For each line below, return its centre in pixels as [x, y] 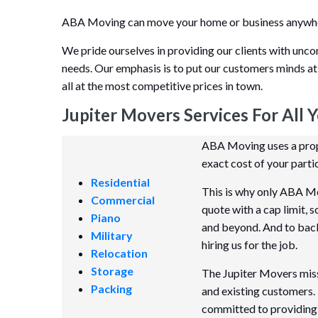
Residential [120, 182]
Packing [111, 289]
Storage [112, 271]
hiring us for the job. [250, 245]
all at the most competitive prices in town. [162, 86]
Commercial [123, 200]
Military [112, 235]
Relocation [119, 253]
